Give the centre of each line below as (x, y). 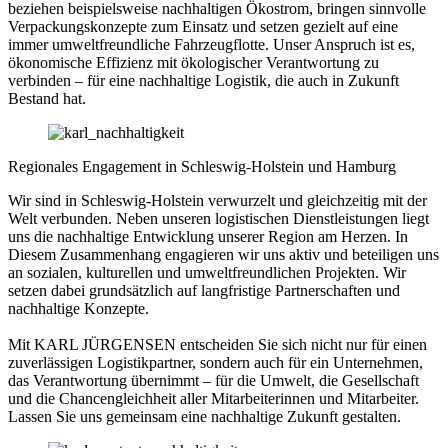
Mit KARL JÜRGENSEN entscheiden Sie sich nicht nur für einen (217, 344)
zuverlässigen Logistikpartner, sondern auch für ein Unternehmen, (215, 362)
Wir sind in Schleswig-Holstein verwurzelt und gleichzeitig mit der (217, 200)
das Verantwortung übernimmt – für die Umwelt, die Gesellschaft (213, 380)
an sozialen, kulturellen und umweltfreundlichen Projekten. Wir (207, 272)
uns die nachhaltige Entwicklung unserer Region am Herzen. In (208, 236)
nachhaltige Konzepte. (80, 308)
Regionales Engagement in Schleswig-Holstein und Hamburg (202, 166)
